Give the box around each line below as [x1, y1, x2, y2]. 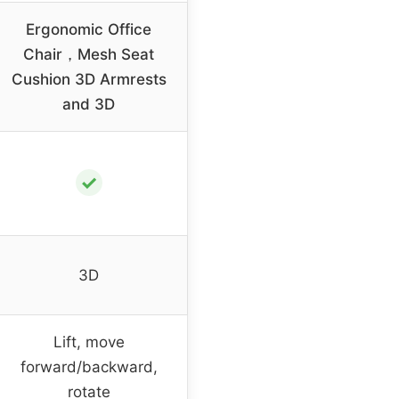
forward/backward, [20, 358, 158, 377]
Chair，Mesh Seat [23, 45, 154, 64]
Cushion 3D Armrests [11, 70, 167, 89]
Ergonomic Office [26, 20, 151, 39]
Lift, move [53, 333, 125, 352]
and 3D [62, 95, 115, 114]
